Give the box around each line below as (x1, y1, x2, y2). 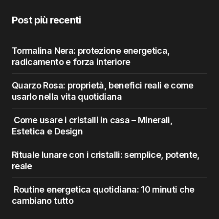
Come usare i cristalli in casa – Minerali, (12, 115, 173, 125)
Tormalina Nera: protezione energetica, (12, 45, 170, 56)
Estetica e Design (12, 126, 83, 136)
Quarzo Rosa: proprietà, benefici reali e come (12, 80, 194, 90)
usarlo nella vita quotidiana (12, 91, 122, 102)
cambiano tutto (12, 196, 73, 206)
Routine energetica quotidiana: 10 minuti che (12, 184, 195, 195)
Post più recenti (12, 14, 81, 26)
